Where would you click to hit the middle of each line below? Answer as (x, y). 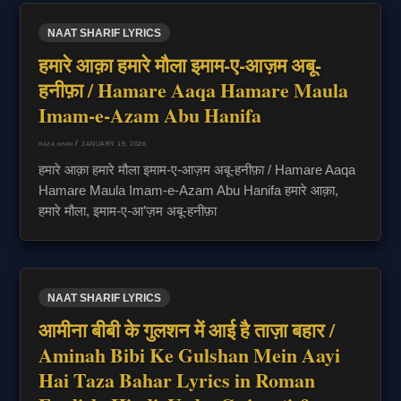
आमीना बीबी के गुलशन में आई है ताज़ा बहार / (187, 330)
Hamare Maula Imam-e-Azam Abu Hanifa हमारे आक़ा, (189, 191)
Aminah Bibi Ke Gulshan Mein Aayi (190, 355)
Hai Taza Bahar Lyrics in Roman (177, 380)
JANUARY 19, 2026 (114, 144)
